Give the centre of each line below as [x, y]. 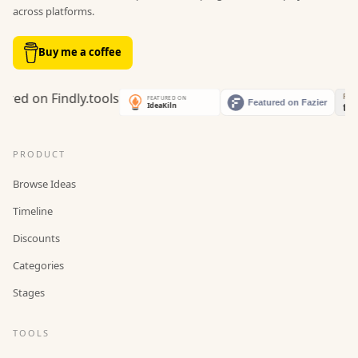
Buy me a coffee [80, 52]
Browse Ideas [44, 183]
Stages [29, 292]
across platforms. [54, 11]
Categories [38, 265]
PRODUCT [39, 153]
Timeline [33, 211]
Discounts [36, 238]
